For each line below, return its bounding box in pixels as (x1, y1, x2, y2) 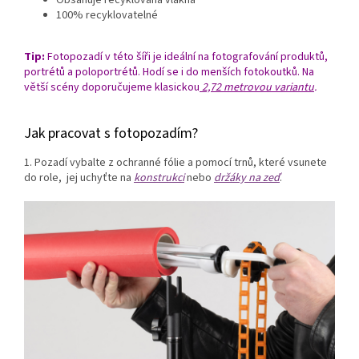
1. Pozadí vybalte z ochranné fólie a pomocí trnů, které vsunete (24, 155, 327, 171)
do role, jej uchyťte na (24, 170, 134, 187)
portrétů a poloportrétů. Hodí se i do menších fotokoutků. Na (24, 64, 314, 81)
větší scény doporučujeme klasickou (24, 79, 200, 96)
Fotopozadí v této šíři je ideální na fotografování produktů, (45, 49, 328, 66)
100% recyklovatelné (56, 7, 158, 24)
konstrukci (134, 170, 184, 187)
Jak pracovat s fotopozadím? (24, 123, 198, 144)
